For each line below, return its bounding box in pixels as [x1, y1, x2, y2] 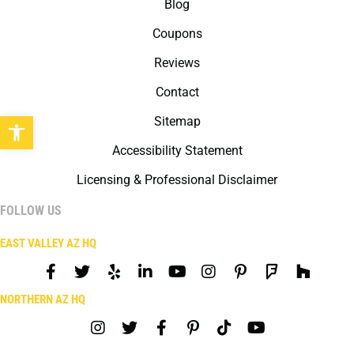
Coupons [152, 26, 202, 42]
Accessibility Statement [111, 143, 243, 159]
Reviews [154, 55, 200, 71]
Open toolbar [7, 107, 152, 138]
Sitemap [153, 114, 201, 130]
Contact [155, 85, 199, 100]
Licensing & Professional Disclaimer [77, 172, 277, 188]
